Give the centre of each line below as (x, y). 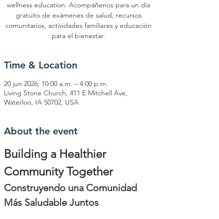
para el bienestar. (78, 36)
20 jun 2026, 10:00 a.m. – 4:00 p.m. (56, 84)
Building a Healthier (56, 154)
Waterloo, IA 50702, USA (41, 102)
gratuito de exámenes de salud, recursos (78, 15)
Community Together (58, 171)
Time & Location (41, 65)
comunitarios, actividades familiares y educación (78, 25)
